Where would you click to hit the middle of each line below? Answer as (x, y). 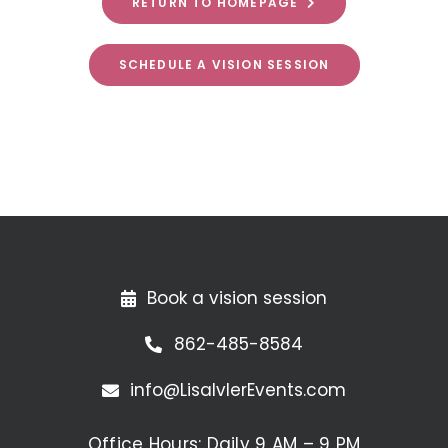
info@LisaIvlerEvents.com (238, 390)
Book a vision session (237, 298)
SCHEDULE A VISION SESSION (224, 64)
